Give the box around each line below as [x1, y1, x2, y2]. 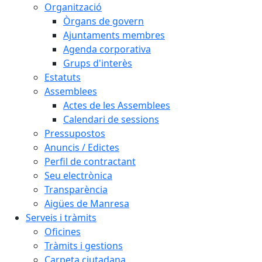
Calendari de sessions [63, 113, 159, 126]
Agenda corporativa [63, 43, 151, 56]
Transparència [44, 183, 108, 196]
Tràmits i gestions [44, 239, 123, 252]
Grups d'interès [63, 57, 132, 70]
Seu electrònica [44, 169, 112, 182]
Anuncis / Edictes [44, 141, 119, 154]
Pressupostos [44, 127, 105, 140]
